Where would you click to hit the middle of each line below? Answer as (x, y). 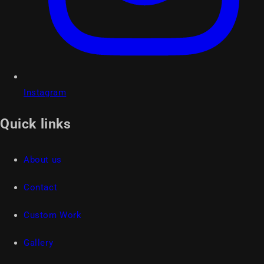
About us (43, 160)
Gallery (39, 243)
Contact (41, 188)
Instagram (45, 92)
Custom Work (53, 215)
